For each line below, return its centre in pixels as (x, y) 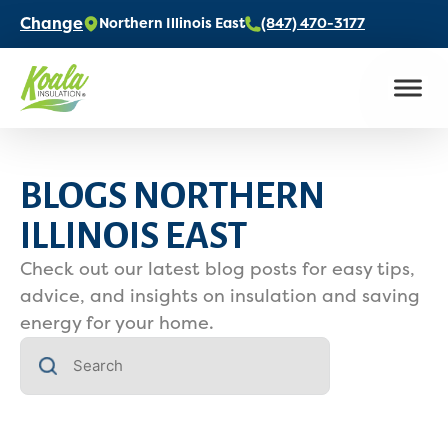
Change (51, 23)
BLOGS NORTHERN (172, 196)
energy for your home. (117, 323)
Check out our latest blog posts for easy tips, (217, 269)
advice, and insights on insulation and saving (220, 296)
